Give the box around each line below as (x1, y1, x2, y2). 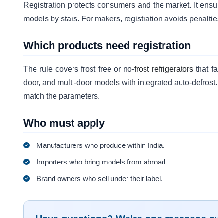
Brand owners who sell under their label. (36, 174, 163, 182)
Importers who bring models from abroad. (36, 157, 168, 166)
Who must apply (23, 116, 105, 129)
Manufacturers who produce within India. (36, 141, 165, 149)
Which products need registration (23, 39, 191, 52)
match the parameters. (23, 91, 100, 100)
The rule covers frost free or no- (23, 64, 135, 73)
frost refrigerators (134, 64, 193, 73)
